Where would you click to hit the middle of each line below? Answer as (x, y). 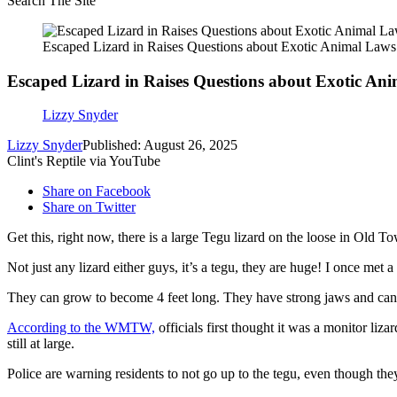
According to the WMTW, (81, 328)
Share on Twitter (89, 207)
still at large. (41, 344)
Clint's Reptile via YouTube (84, 161)
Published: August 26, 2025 (160, 145)
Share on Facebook (97, 191)
